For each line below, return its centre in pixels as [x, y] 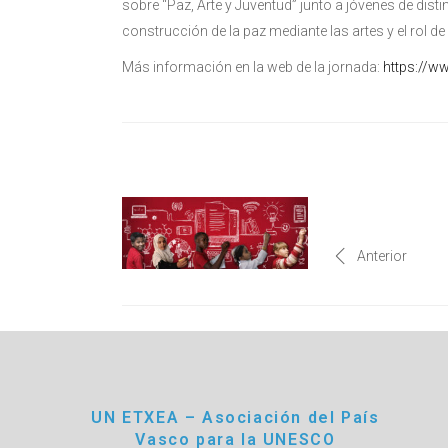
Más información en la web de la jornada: [252, 66]
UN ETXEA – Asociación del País [235, 417]
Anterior [382, 255]
